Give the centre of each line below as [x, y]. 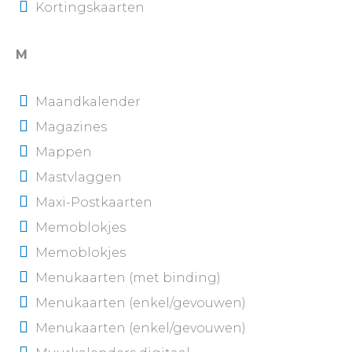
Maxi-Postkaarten [94, 202]
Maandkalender [88, 101]
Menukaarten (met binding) [128, 277]
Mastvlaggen [79, 177]
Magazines [71, 126]
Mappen [64, 152]
